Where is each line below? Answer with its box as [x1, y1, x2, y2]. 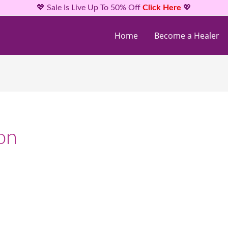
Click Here [142, 3, 183, 12]
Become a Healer [154, 30, 219, 41]
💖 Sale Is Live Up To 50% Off [37, 3, 142, 12]
